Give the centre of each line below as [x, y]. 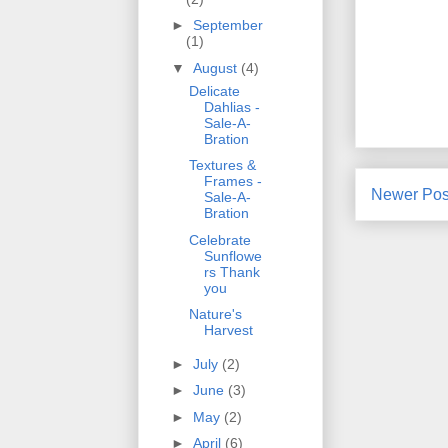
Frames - [232, 181]
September [227, 25]
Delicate [214, 90]
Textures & [222, 165]
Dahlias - [231, 106]
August [216, 67]
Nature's [215, 314]
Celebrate [219, 239]
